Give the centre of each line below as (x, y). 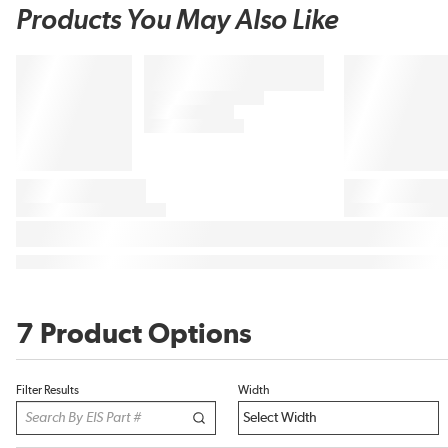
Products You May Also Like (177, 21)
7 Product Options (134, 335)
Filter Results (47, 390)
